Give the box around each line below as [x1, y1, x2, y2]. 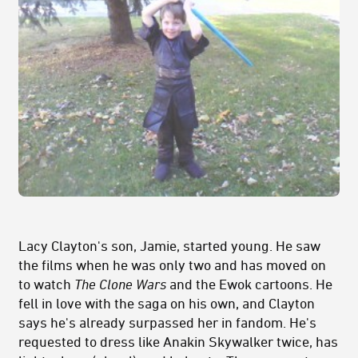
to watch [18, 275, 74, 292]
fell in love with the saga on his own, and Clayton [18, 294, 315, 311]
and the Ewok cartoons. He [166, 275, 332, 292]
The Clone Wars [74, 275, 166, 292]
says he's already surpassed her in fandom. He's [18, 313, 316, 330]
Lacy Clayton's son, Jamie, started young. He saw [18, 237, 320, 253]
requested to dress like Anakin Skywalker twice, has [18, 332, 338, 349]
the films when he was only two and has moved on [18, 256, 326, 272]
